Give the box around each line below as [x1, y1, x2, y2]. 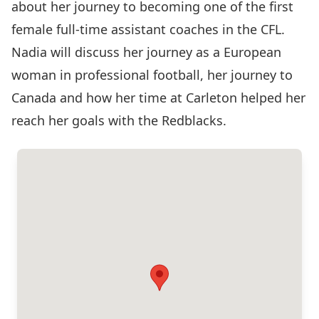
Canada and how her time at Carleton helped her [11, 88, 305, 106]
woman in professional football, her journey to [11, 66, 293, 83]
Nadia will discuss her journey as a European [11, 43, 281, 61]
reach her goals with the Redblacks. [11, 111, 226, 129]
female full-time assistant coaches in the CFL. [11, 20, 285, 38]
